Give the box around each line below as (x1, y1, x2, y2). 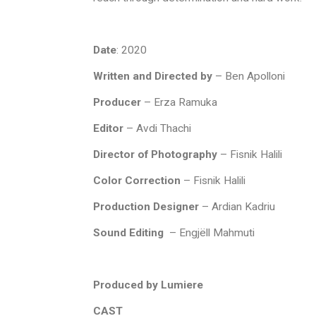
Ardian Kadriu (212, 200, 275, 213)
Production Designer (93, 200, 199, 213)
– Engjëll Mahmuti (166, 226, 255, 239)
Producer (93, 96, 141, 109)
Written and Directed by (93, 70, 212, 83)
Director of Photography (93, 148, 217, 161)
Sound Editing (93, 226, 166, 239)
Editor (93, 122, 123, 135)
